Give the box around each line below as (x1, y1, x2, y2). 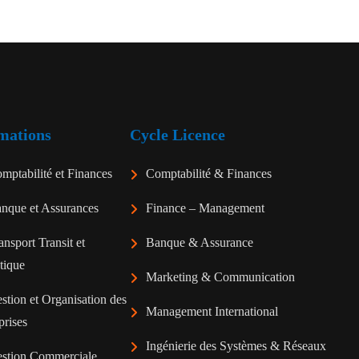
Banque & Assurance (146, 236, 253, 250)
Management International (146, 305, 278, 319)
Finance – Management (146, 201, 264, 216)
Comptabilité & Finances (146, 167, 272, 181)
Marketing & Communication (146, 270, 295, 284)
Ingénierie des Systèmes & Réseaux (146, 339, 326, 353)
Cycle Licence (130, 126, 225, 144)
